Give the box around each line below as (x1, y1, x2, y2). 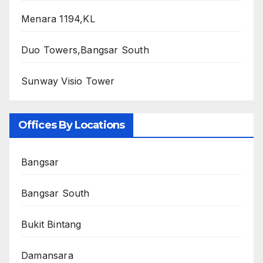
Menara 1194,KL (21, 12, 95, 25)
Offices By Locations (18, 119, 124, 132)
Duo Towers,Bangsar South (21, 43, 149, 56)
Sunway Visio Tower (21, 75, 115, 87)
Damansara (21, 249, 73, 262)
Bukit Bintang (21, 218, 82, 231)
